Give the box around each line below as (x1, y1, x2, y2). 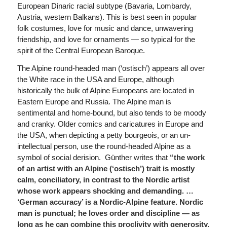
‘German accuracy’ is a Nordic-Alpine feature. (17, 197, 177, 206)
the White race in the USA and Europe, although (17, 74, 174, 84)
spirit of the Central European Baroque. (17, 46, 145, 55)
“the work (169, 153, 205, 162)
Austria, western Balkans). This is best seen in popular (17, 12, 197, 21)
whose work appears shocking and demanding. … (17, 186, 194, 195)
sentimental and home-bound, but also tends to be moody (17, 108, 206, 117)
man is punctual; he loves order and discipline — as (17, 208, 200, 217)
